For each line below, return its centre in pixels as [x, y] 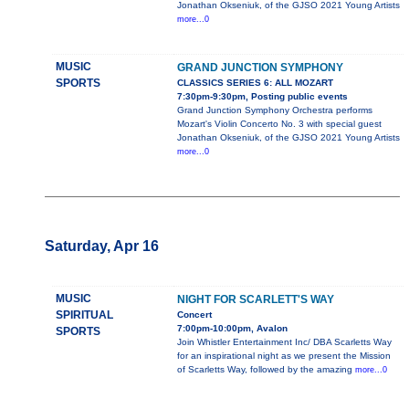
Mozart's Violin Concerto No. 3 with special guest [279, 124]
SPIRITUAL [84, 315]
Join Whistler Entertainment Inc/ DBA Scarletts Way [284, 342]
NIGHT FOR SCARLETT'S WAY [255, 300]
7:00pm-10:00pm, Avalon [232, 329]
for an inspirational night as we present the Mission [283, 356]
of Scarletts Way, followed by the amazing [266, 370]
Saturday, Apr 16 [101, 246]
